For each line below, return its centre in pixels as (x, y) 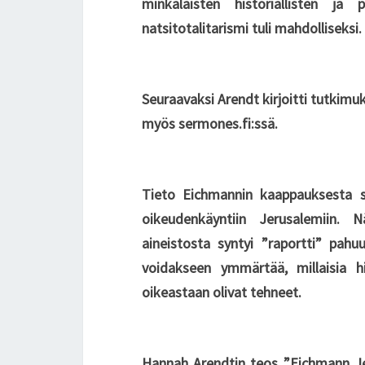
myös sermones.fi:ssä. (210, 123)
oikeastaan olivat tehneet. (222, 292)
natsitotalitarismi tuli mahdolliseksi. (252, 28)
